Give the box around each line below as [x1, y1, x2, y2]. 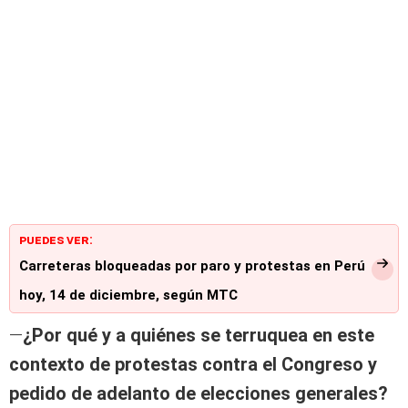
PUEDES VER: [19, 232, 93, 248]
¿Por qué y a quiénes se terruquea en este [23, 324, 374, 347]
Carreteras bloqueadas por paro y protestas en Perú [19, 258, 365, 275]
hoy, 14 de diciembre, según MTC [19, 287, 238, 304]
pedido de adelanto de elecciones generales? [9, 382, 388, 405]
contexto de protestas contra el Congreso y [9, 353, 377, 376]
